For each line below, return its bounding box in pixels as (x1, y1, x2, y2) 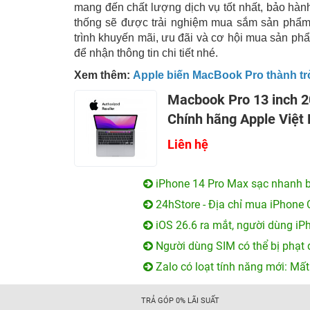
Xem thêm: (74, 69, 133, 81)
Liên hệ (167, 137, 208, 152)
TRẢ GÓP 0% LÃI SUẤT (141, 295, 220, 305)
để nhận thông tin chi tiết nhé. (74, 47, 218, 59)
